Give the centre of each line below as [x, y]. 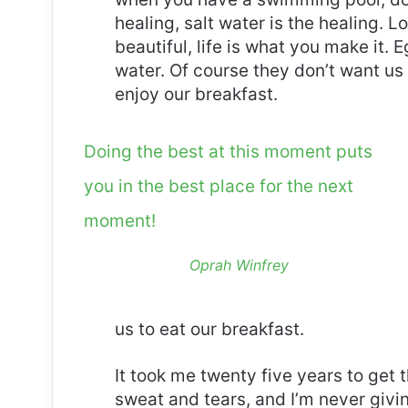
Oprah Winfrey [240, 265]
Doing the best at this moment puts [228, 152]
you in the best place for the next [218, 187]
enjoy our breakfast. [196, 95]
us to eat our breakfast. [209, 330]
